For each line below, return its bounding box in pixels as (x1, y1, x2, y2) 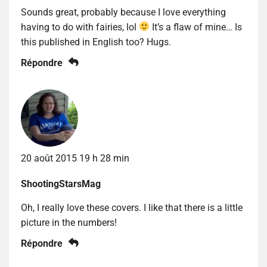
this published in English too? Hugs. (21, 36, 171, 48)
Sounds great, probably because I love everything (21, 6, 226, 18)
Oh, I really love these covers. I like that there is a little (21, 201, 243, 213)
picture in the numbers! (21, 216, 117, 228)
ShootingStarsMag (21, 178, 101, 190)
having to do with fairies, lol (21, 21, 139, 33)
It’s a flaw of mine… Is (150, 21, 243, 33)
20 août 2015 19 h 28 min (21, 152, 129, 164)
